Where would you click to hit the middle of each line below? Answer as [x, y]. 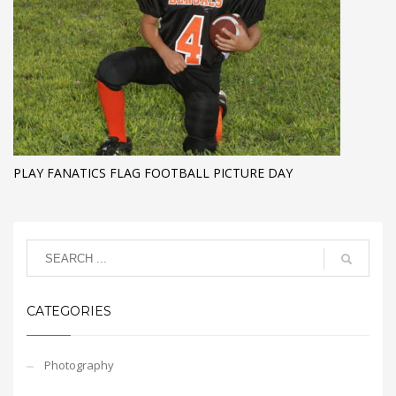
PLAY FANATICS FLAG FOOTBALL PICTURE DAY [153, 173]
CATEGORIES [69, 312]
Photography [79, 366]
